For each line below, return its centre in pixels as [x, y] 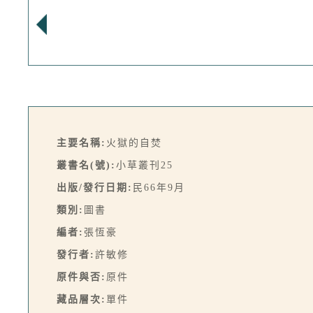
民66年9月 [159, 188]
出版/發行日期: [95, 188]
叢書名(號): [86, 165]
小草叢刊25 [145, 165]
